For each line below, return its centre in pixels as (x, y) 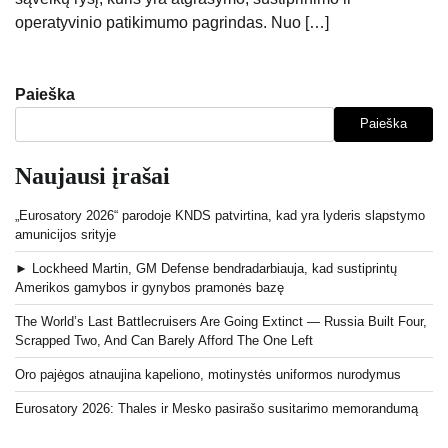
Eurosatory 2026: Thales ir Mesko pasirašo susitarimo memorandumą (216, 408)
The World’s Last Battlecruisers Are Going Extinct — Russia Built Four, (221, 321)
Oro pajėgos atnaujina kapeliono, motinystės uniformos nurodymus (208, 374)
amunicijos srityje (65, 234)
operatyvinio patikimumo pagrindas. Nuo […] (172, 22)
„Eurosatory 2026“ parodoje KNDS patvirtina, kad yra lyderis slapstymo (220, 215)
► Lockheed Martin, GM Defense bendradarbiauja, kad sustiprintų (206, 268)
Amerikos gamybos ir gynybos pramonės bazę (149, 287)
